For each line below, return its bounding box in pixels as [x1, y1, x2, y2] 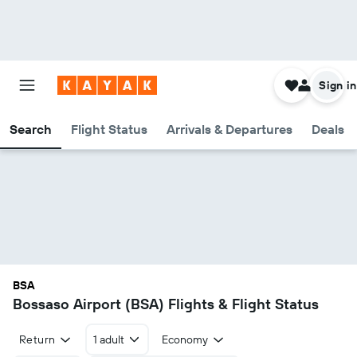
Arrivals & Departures [167, 121, 292, 137]
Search [10, 121, 52, 137]
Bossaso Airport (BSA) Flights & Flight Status [13, 295, 319, 313]
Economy [162, 332, 209, 347]
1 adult [92, 332, 124, 347]
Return [19, 332, 56, 347]
